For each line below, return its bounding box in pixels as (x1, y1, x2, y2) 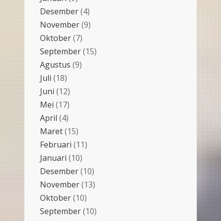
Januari (40, 152, 67, 163)
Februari (40, 139, 72, 150)
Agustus (40, 59, 71, 70)
